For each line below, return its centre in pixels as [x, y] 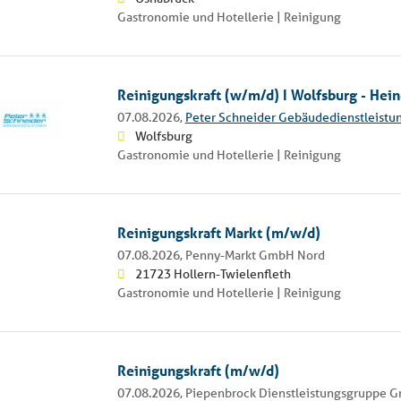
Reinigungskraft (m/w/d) [198, 370]
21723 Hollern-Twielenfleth [213, 273]
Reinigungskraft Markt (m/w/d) [218, 232]
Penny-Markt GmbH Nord [255, 255]
